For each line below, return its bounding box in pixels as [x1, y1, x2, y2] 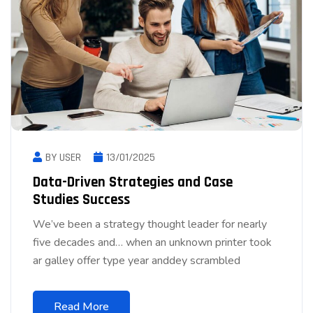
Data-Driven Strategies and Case [33, 172, 233, 191]
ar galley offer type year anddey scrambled [33, 252, 240, 268]
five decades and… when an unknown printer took [33, 234, 272, 250]
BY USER [45, 150, 81, 165]
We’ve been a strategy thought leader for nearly [33, 216, 267, 232]
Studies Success [33, 189, 130, 209]
